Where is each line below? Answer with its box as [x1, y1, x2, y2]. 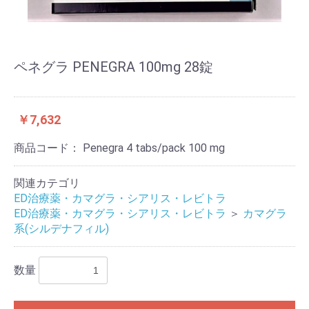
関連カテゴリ [14, 176, 80, 190]
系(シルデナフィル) [14, 221, 109, 235]
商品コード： [14, 141, 83, 154]
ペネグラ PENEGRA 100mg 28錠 [14, 58, 213, 75]
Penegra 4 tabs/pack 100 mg [83, 141, 225, 154]
